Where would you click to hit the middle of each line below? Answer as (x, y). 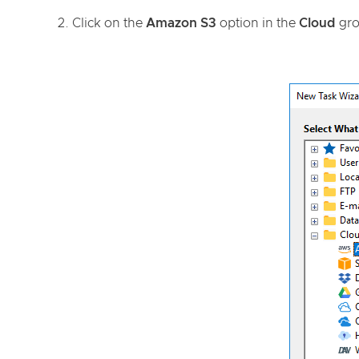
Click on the (109, 23)
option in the (258, 23)
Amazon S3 (181, 23)
